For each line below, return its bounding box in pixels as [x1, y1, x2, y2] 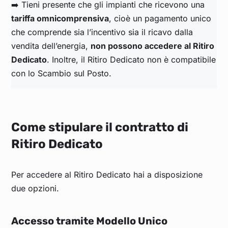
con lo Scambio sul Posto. [11, 68, 112, 79]
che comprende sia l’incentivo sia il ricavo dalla [11, 27, 193, 38]
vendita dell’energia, [11, 41, 91, 51]
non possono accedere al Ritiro [91, 41, 215, 51]
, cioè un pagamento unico [109, 13, 212, 24]
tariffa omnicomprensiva [11, 13, 109, 24]
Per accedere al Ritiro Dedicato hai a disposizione [11, 169, 203, 180]
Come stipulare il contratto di [11, 120, 189, 135]
